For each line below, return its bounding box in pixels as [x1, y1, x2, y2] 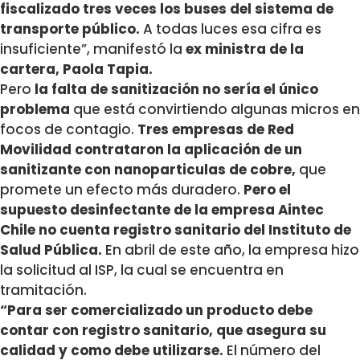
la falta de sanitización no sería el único [35, 80, 318, 100]
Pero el [243, 180, 291, 200]
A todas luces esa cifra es [140, 19, 321, 39]
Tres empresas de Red [134, 120, 294, 140]
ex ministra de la [186, 39, 304, 59]
